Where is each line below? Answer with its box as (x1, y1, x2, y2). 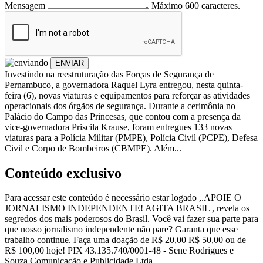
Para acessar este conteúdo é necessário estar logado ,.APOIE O (5, 193, 241, 203)
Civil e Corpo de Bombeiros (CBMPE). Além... (5, 143, 181, 153)
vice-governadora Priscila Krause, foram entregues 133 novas (5, 122, 232, 132)
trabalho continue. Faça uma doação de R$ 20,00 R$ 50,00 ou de (5, 235, 246, 245)
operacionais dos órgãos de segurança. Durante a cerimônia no (5, 100, 235, 111)
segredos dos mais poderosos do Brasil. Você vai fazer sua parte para (5, 214, 258, 224)
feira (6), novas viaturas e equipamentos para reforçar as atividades (5, 90, 250, 100)
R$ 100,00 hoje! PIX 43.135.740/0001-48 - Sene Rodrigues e (5, 245, 234, 256)
